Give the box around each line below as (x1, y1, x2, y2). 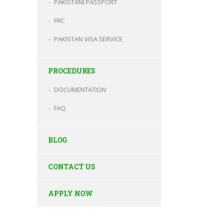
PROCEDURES (48, 66, 95, 75)
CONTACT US (48, 162, 95, 171)
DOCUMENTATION (54, 85, 106, 94)
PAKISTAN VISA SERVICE (54, 34, 123, 43)
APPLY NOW (48, 188, 93, 198)
